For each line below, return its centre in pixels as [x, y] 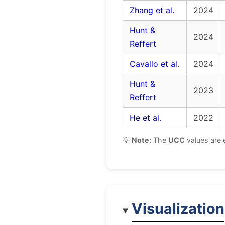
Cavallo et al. [154, 64]
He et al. [145, 118]
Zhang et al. [152, 10]
